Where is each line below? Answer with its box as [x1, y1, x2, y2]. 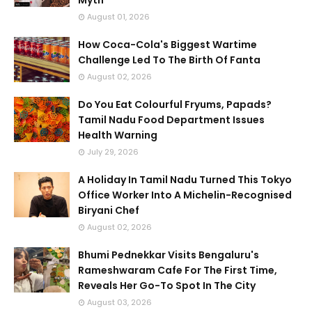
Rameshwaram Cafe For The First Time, [78, 263, 277, 277]
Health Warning [78, 128, 157, 142]
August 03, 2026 [87, 297, 152, 308]
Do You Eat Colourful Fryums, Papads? [78, 97, 272, 111]
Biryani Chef [78, 203, 139, 217]
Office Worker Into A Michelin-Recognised [78, 188, 292, 202]
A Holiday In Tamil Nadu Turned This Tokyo [78, 173, 292, 187]
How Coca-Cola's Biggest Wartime [78, 38, 257, 52]
